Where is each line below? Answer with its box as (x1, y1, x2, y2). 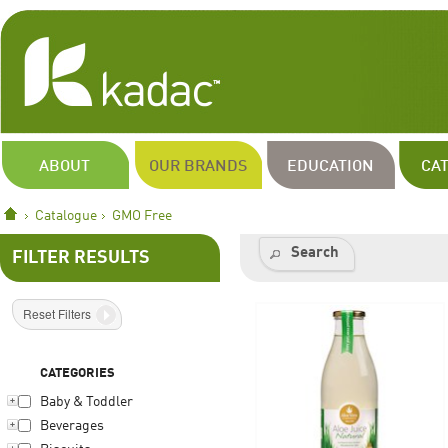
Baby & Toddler (40, 396, 134, 410)
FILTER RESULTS (12, 249, 150, 267)
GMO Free (112, 209, 172, 223)
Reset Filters (23, 305, 91, 322)
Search (291, 245, 339, 261)
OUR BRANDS (148, 159, 247, 175)
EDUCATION (287, 159, 374, 175)
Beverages (40, 420, 105, 434)
